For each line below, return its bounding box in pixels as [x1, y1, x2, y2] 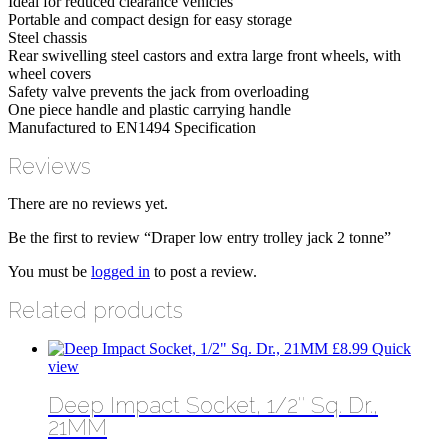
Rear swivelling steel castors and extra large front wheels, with [8, 46, 401, 64]
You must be [8, 263, 91, 281]
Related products [8, 297, 183, 324]
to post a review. [150, 263, 257, 281]
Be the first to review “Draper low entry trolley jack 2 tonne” [8, 229, 391, 247]
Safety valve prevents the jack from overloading [8, 82, 309, 100]
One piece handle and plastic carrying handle [8, 100, 291, 118]
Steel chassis [8, 28, 87, 46]
